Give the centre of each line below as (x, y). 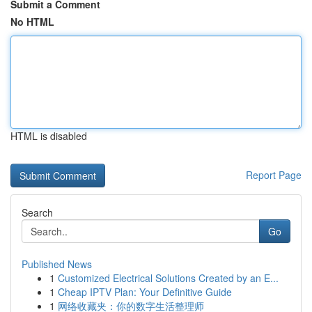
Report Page (274, 175)
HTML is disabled (49, 136)
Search (37, 212)
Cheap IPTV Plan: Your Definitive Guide (145, 292)
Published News (57, 264)
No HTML (32, 22)
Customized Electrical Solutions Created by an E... (168, 278)
